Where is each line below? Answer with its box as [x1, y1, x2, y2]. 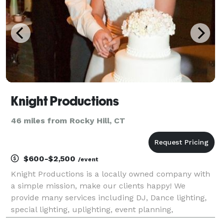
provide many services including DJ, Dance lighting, [11, 192, 207, 202]
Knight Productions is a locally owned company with [11, 169, 210, 179]
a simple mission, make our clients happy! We [11, 181, 185, 190]
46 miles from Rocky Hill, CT [11, 115, 125, 125]
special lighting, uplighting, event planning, [11, 204, 173, 214]
